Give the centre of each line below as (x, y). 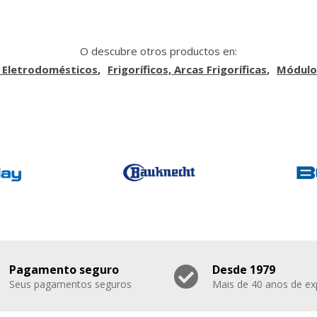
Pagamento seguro (64, 269)
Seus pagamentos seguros (70, 284)
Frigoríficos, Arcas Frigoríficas (187, 70)
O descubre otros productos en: (158, 51)
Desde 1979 (243, 269)
